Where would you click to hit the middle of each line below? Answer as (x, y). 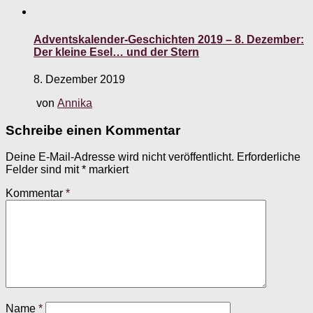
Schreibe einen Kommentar (93, 130)
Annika (75, 103)
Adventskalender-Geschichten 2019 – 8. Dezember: (169, 39)
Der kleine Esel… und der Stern (116, 52)
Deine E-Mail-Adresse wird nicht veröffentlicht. (120, 157)
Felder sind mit (44, 170)
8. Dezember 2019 (79, 79)
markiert (107, 170)
